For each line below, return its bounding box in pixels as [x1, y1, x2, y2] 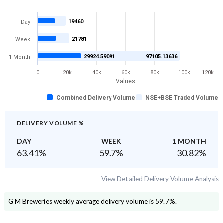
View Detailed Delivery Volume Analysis [101, 175, 219, 183]
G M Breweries [8, 197, 52, 206]
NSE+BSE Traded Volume [145, 94, 219, 102]
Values [116, 77, 135, 85]
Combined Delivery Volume [56, 94, 135, 102]
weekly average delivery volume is [52, 197, 154, 206]
